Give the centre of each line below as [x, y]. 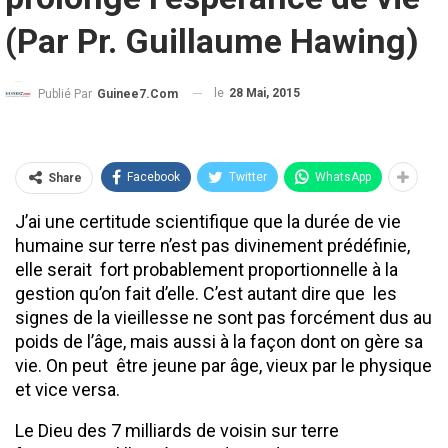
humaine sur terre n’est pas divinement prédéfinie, [212, 246]
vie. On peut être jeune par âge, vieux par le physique [223, 366]
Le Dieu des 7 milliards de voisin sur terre [177, 431]
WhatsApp [343, 177]
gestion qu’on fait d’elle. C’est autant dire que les [206, 294]
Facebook [153, 177]
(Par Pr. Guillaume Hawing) [212, 40]
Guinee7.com [137, 93]
